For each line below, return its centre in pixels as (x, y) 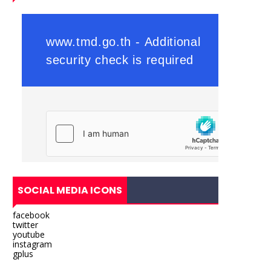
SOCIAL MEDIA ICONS (70, 191)
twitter (25, 225)
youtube (29, 235)
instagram (32, 244)
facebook (31, 215)
